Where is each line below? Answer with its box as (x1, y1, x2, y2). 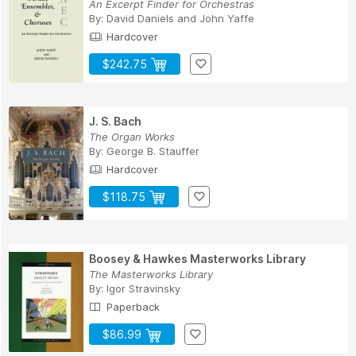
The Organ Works (89, 130, 175, 143)
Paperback (103, 300, 160, 314)
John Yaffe (199, 11, 254, 25)
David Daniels (106, 11, 174, 25)
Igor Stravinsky (106, 282, 180, 296)
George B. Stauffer (106, 144, 199, 157)
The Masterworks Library (89, 268, 213, 281)
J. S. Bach (89, 114, 141, 128)
